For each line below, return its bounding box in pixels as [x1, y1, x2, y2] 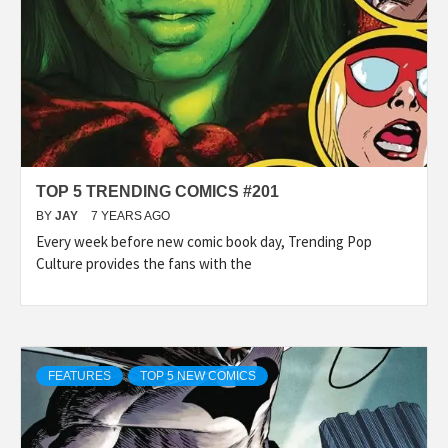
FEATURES [48, 368, 111, 383]
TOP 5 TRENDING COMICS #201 [36, 182, 279, 200]
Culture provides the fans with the [36, 253, 252, 273]
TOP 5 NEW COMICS [140, 368, 256, 383]
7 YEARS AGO [91, 208, 170, 223]
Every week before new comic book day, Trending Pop [36, 231, 372, 251]
